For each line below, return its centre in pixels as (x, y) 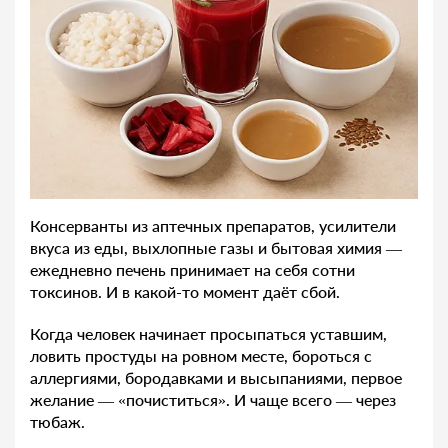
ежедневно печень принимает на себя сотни (192, 269)
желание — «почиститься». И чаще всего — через (213, 399)
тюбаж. (57, 421)
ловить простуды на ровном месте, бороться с (201, 355)
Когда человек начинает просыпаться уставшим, (208, 333)
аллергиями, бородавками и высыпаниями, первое (216, 377)
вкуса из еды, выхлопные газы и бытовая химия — (216, 247)
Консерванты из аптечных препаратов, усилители (213, 225)
